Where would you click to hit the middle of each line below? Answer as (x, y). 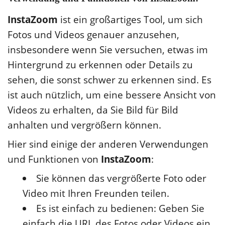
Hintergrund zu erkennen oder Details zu (100, 65)
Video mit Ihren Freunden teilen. (96, 193)
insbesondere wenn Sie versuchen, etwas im (108, 49)
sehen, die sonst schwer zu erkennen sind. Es (109, 80)
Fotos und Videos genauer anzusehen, (93, 34)
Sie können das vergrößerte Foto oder (121, 178)
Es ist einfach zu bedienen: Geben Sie (120, 208)
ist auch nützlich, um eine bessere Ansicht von (112, 95)
